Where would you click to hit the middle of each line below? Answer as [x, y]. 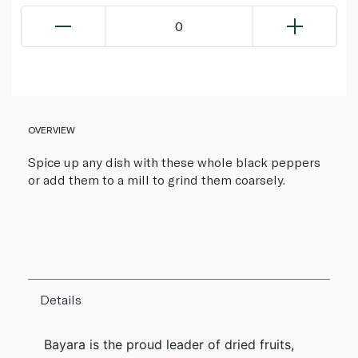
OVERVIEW [52, 129]
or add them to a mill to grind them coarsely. [157, 179]
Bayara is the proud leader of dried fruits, [169, 344]
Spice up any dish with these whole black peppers [174, 161]
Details [61, 299]
